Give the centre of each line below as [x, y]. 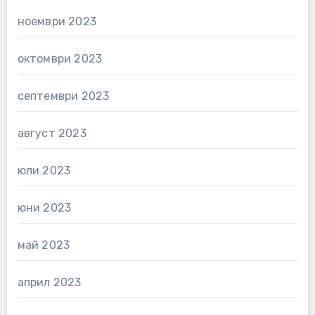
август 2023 [52, 133]
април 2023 [49, 282]
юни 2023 [44, 207]
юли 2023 [44, 170]
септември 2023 [63, 96]
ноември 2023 [57, 21]
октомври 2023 [60, 58]
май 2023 [44, 245]
